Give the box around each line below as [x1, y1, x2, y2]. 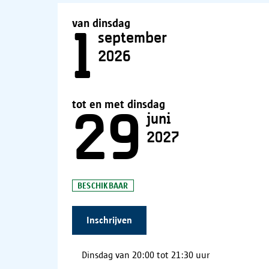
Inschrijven [86, 214, 132, 225]
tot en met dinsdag [72, 97, 165, 110]
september [98, 31, 167, 45]
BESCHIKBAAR [77, 180, 128, 190]
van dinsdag [72, 16, 130, 29]
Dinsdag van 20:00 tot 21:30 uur [82, 249, 210, 260]
